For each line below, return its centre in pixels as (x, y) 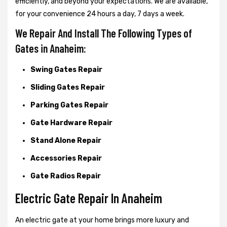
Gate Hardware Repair (71, 123)
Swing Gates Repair (66, 69)
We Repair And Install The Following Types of (104, 33)
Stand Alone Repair (66, 140)
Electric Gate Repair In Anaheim (89, 198)
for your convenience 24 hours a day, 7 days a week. (100, 14)
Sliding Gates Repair (68, 87)
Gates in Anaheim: (51, 48)
